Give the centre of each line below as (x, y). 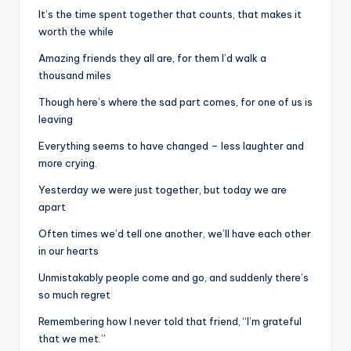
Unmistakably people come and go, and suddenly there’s (174, 277)
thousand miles (75, 75)
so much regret (74, 294)
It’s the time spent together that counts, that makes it (170, 14)
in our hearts (69, 250)
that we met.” (72, 338)
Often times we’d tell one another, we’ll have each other (175, 233)
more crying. (68, 163)
